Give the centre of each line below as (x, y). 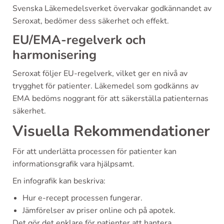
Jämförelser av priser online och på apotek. (99, 210)
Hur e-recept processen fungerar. (82, 198)
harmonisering (54, 55)
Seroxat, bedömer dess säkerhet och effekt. (91, 21)
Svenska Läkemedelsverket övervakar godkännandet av (112, 8)
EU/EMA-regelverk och (79, 40)
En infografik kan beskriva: (59, 181)
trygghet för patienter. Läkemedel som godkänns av (105, 86)
